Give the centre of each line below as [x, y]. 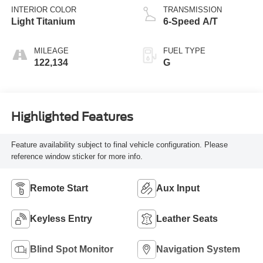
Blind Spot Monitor [71, 249]
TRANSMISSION [193, 10]
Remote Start [59, 188]
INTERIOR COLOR [43, 10]
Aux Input [178, 188]
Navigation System [198, 249]
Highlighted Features [72, 117]
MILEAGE [51, 51]
